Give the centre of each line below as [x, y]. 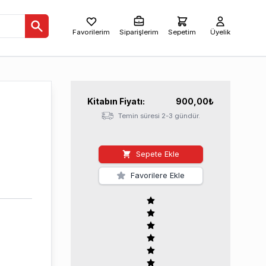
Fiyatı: [132, 101]
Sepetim [182, 32]
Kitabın [104, 101]
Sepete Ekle [158, 154]
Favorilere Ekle [158, 175]
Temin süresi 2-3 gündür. [159, 116]
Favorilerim [91, 32]
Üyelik [220, 32]
